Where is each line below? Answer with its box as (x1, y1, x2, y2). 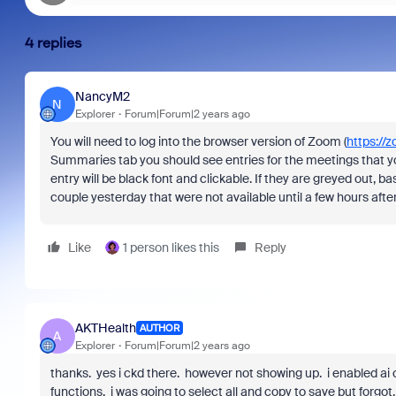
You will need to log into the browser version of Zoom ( (49, 133, 346, 149)
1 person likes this (122, 240, 219, 255)
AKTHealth (74, 319, 136, 336)
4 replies (24, 34, 82, 51)
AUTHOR (139, 322, 179, 334)
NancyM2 (74, 88, 130, 104)
